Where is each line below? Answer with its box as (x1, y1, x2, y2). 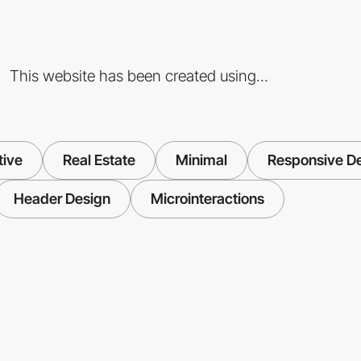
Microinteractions (150, 189, 264, 207)
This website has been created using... (9, 65, 268, 85)
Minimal (176, 151, 227, 168)
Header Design (13, 189, 110, 207)
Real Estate (63, 151, 135, 168)
